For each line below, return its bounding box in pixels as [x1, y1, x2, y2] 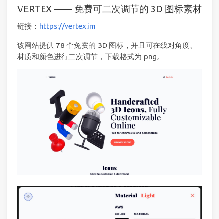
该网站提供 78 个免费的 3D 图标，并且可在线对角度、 [17, 41, 197, 49]
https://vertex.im [39, 22, 96, 31]
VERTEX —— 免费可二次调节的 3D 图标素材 [17, 3, 202, 15]
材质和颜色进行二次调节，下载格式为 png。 [17, 52, 164, 61]
